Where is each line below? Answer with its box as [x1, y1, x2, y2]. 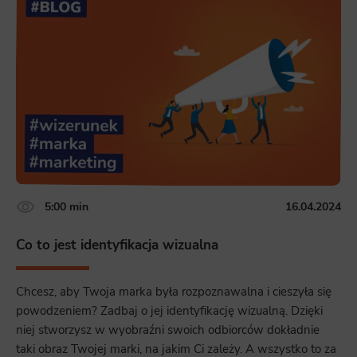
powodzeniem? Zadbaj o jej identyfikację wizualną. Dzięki [16, 303, 323, 320]
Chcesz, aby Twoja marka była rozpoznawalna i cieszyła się [16, 284, 331, 300]
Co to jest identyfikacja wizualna [16, 235, 218, 254]
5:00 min [45, 198, 88, 215]
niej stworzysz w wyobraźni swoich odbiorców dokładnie [16, 322, 320, 339]
